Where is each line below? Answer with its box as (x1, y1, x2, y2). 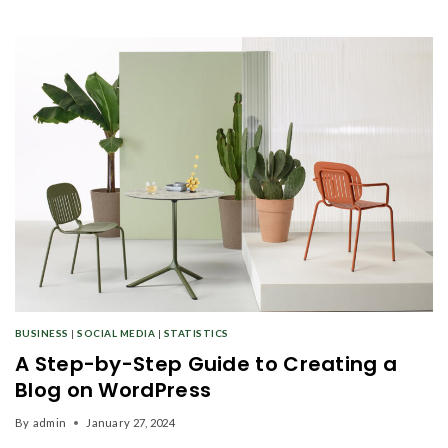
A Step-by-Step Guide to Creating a (15, 350, 398, 379)
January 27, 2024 (86, 416, 176, 430)
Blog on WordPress (15, 376, 212, 405)
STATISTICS (163, 327, 229, 340)
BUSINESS (15, 327, 69, 340)
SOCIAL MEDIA (77, 327, 156, 340)
